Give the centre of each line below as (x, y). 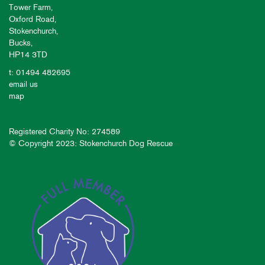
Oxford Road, (33, 19)
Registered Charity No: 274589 (64, 131)
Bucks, (21, 43)
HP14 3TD (28, 54)
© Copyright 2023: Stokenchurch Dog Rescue (91, 143)
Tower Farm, (31, 7)
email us (23, 84)
